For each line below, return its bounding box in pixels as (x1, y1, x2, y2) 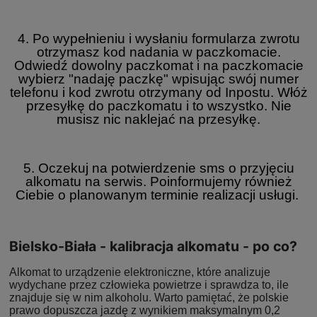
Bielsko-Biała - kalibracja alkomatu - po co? (9, 237, 297, 255)
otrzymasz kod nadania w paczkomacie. (36, 44, 281, 59)
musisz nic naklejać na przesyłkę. (57, 111, 260, 127)
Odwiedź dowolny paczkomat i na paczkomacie (13, 57, 304, 73)
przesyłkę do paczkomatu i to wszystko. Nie (25, 98, 292, 113)
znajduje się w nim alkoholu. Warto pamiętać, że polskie (9, 291, 289, 304)
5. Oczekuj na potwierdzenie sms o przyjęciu (23, 160, 294, 175)
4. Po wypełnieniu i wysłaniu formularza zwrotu (17, 30, 300, 46)
